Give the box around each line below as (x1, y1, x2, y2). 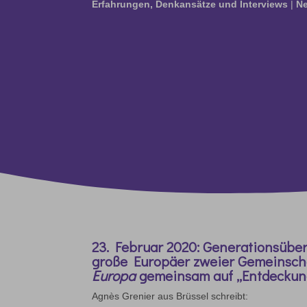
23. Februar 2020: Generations (92, 237, 280, 257)
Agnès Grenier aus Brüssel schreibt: (92, 291, 249, 302)
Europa (92, 266, 136, 286)
